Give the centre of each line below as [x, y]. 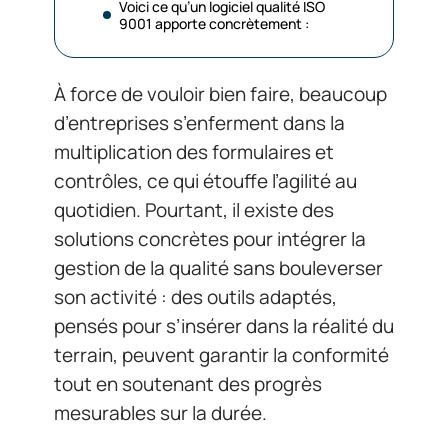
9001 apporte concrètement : [214, 23]
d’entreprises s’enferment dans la [199, 123]
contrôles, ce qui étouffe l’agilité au [205, 181]
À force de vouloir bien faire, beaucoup [220, 94]
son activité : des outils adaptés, [195, 297]
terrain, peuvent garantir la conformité [221, 355]
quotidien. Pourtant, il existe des [194, 210]
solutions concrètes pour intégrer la [210, 239]
